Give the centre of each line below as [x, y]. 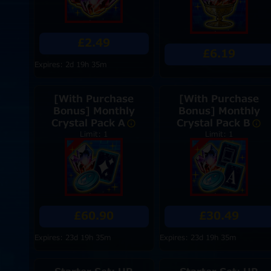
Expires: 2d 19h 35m [70, 65]
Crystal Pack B [214, 123]
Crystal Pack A [89, 123]
